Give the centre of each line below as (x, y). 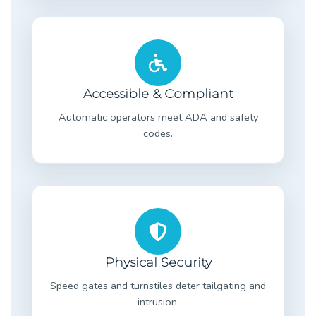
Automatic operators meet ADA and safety (158, 117)
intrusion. (158, 302)
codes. (158, 133)
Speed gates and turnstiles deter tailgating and (158, 285)
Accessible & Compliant (158, 93)
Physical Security (158, 262)
